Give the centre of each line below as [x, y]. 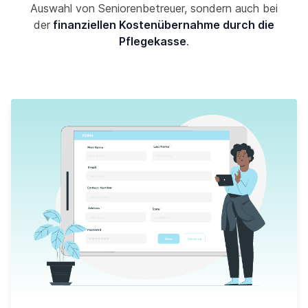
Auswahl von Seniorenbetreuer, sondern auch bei [154, 9]
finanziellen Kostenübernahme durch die [162, 25]
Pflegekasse [153, 42]
